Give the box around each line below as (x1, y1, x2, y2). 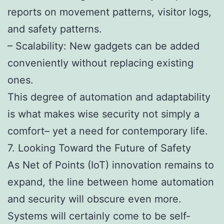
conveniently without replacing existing (7, 56, 193, 69)
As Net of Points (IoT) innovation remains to (7, 158, 214, 171)
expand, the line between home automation (7, 175, 214, 188)
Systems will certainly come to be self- (7, 209, 190, 222)
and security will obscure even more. (7, 192, 181, 205)
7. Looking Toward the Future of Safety (7, 141, 191, 154)
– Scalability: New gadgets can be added (7, 39, 199, 52)
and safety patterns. (7, 22, 102, 35)
